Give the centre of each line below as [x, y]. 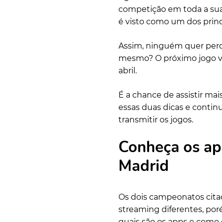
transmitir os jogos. [156, 119]
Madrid [144, 166]
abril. [128, 70]
